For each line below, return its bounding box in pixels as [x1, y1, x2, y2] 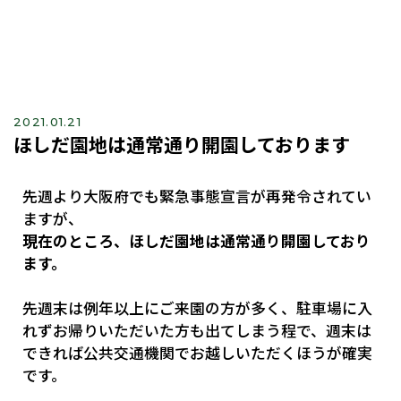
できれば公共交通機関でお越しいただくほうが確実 [22, 341, 372, 363]
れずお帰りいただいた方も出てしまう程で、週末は [22, 319, 371, 341]
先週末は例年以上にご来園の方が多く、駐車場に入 [22, 296, 372, 319]
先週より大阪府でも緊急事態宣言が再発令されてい [22, 184, 371, 207]
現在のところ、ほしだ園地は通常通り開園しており [22, 229, 371, 252]
